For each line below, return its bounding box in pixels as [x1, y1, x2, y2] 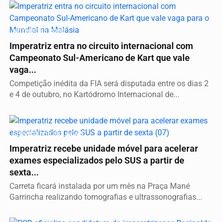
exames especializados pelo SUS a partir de [9, 156, 184, 166]
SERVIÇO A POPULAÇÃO [12, 130, 83, 138]
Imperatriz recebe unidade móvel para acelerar [9, 144, 198, 154]
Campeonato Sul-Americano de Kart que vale [9, 53, 190, 63]
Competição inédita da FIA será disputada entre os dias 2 [9, 79, 209, 89]
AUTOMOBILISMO [12, 27, 65, 35]
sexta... [9, 167, 39, 178]
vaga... [9, 65, 36, 75]
